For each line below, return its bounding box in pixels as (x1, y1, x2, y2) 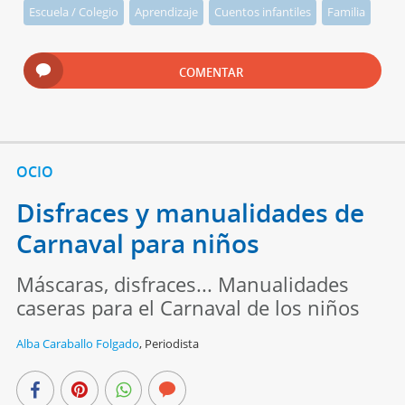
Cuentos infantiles (214, 3, 312, 20)
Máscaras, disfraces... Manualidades (15, 269, 349, 297)
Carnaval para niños (15, 225, 259, 260)
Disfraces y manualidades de (15, 194, 364, 230)
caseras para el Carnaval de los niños (15, 293, 360, 321)
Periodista (144, 334, 199, 352)
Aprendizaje (135, 3, 199, 20)
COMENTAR (179, 63, 244, 80)
